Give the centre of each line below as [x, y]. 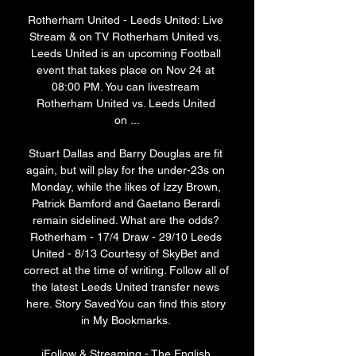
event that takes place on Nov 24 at [126, 70]
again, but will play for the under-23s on [126, 170]
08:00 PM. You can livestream [126, 87]
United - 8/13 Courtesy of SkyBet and [126, 254]
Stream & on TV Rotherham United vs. [126, 37]
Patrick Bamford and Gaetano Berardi [126, 204]
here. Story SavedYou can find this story [126, 304]
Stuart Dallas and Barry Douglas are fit [126, 154]
